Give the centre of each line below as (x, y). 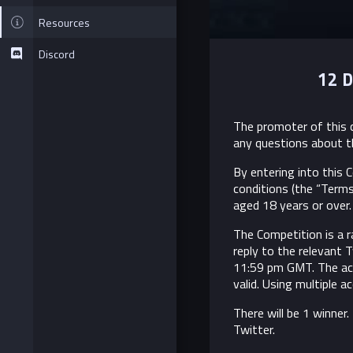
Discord (57, 54)
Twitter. (254, 330)
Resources (64, 22)
